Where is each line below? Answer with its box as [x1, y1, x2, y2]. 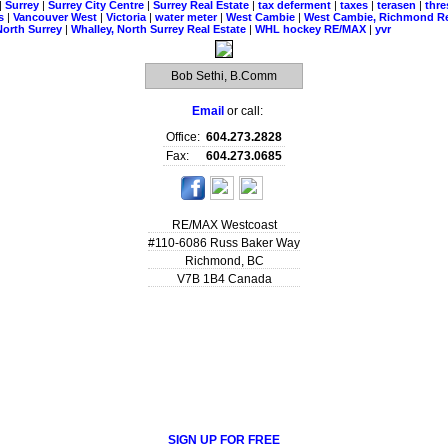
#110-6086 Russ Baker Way [148, 236, 300, 250]
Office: [166, 130, 200, 144]
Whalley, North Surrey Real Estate [71, 23, 249, 35]
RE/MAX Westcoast [171, 218, 277, 232]
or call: [227, 104, 263, 118]
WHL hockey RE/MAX [255, 23, 369, 35]
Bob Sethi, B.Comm [171, 69, 277, 83]
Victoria [106, 11, 149, 23]
